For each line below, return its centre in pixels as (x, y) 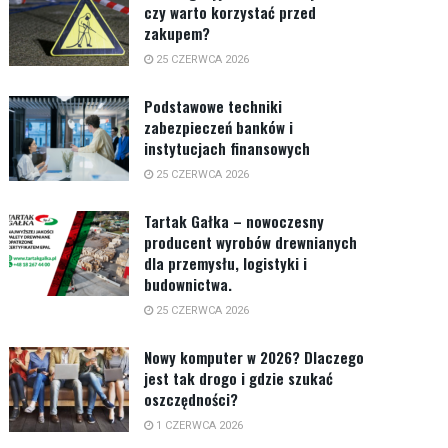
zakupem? (177, 32)
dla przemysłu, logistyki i (226, 262)
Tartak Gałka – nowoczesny (234, 220)
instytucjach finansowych (227, 147)
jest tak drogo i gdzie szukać (239, 377)
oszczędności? (191, 398)
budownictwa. (188, 283)
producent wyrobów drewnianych (251, 241)
